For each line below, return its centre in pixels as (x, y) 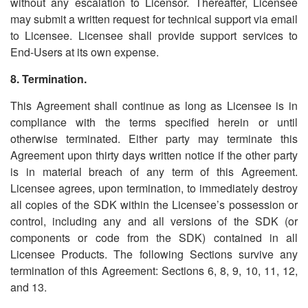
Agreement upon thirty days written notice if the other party (154, 155)
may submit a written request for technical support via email (154, 19)
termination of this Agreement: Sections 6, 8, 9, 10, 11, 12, (154, 271)
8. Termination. (48, 79)
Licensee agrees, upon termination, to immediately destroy (154, 188)
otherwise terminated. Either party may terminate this (154, 139)
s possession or (259, 205)
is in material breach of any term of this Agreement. (154, 172)
